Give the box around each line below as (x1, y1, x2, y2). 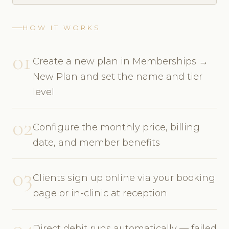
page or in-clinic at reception (33, 187, 167, 199)
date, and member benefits (33, 136, 160, 148)
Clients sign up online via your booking (33, 172, 215, 184)
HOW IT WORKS (22, 24, 101, 32)
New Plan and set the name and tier (33, 71, 202, 82)
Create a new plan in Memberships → (33, 55, 208, 67)
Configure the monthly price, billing (33, 121, 200, 133)
